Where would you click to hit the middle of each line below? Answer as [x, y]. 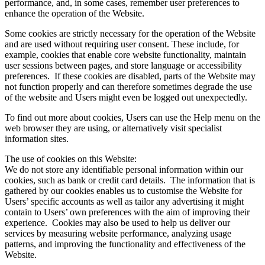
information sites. [37, 139]
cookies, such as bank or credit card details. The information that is [130, 180]
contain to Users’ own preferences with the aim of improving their [127, 212]
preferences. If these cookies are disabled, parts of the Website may [130, 76]
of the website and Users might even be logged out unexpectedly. [126, 98]
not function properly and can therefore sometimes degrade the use [128, 87]
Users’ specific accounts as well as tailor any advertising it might [124, 202]
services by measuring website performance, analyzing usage [118, 234]
